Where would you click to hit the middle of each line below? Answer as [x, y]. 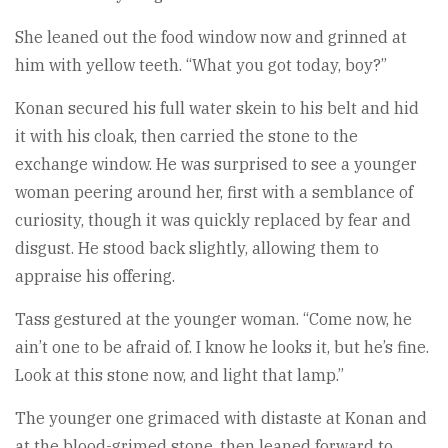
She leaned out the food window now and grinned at [211, 36]
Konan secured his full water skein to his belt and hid [217, 107]
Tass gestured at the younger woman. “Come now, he [213, 318]
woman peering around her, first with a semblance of [214, 191]
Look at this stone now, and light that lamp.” [179, 374]
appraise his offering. [95, 275]
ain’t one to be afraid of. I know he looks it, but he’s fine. [222, 346]
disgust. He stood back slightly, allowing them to [197, 247]
